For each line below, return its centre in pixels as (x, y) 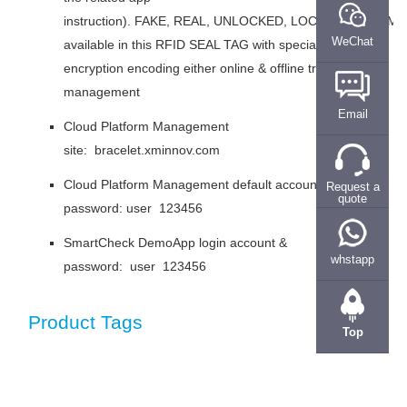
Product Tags (85, 322)
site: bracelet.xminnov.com (142, 150)
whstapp (352, 259)
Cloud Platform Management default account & (198, 184)
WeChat (352, 41)
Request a (352, 187)
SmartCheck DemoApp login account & (175, 243)
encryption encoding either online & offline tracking (208, 68)
